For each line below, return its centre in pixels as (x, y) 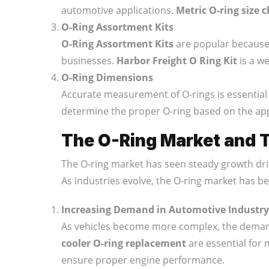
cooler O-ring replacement (124, 243)
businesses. (89, 60)
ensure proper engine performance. (143, 260)
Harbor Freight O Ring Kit (177, 60)
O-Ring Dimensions (107, 77)
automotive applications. (119, 10)
